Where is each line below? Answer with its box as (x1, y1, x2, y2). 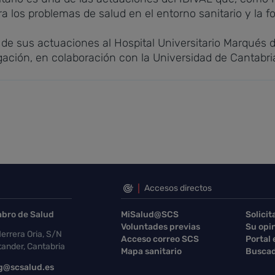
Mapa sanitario (121, 246, 182, 257)
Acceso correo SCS (121, 234, 199, 244)
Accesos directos (144, 183, 212, 193)
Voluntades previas (121, 222, 200, 232)
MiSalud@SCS (121, 209, 179, 220)
